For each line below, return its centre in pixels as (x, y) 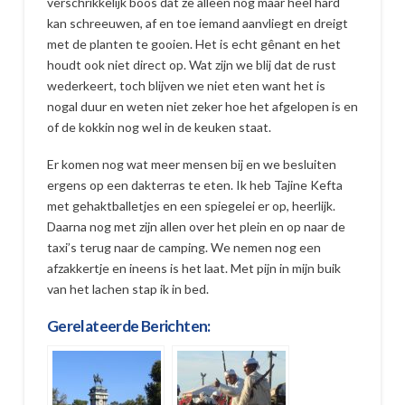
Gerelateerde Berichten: (128, 325)
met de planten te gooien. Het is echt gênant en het (193, 44)
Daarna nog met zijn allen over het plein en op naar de (196, 227)
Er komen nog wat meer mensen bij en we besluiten (191, 165)
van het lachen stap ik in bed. (127, 289)
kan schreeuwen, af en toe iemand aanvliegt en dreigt (197, 24)
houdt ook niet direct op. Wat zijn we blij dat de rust (191, 65)
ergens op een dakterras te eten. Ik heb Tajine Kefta (194, 185)
